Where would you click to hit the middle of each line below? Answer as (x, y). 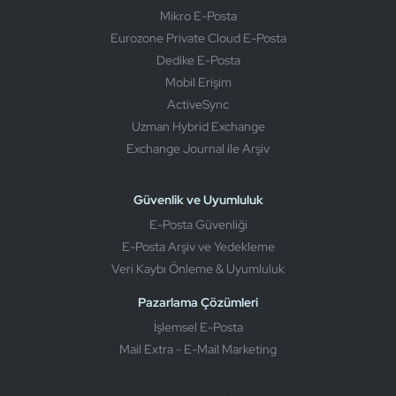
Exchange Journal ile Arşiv (198, 148)
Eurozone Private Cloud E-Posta (198, 38)
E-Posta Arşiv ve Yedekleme (198, 246)
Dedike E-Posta (198, 60)
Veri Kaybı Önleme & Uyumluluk (198, 268)
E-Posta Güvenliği (198, 224)
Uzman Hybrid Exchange (198, 126)
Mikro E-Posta (198, 15)
